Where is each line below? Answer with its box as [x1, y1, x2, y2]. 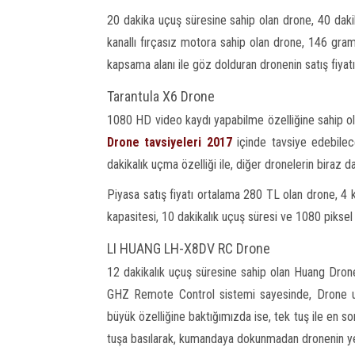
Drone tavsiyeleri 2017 [107, 134, 232, 150]
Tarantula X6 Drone [107, 87, 215, 105]
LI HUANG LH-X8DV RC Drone [107, 239, 270, 257]
